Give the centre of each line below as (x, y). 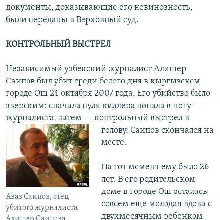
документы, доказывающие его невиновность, (99, 8)
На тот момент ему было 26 (155, 167)
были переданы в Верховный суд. (72, 20)
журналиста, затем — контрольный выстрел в (97, 118)
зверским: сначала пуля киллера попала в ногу (98, 106)
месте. (114, 143)
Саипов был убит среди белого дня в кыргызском (103, 82)
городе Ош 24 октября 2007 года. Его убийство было (108, 94)
